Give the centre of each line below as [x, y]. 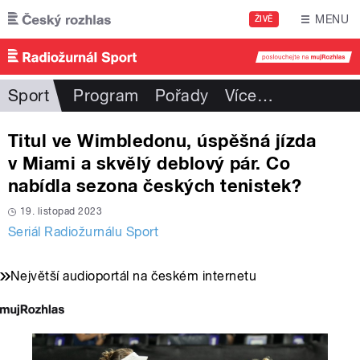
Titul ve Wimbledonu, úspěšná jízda [162, 141]
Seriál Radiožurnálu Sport [83, 232]
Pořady [182, 96]
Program [106, 96]
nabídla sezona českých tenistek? [155, 186]
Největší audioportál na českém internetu [134, 276]
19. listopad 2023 [61, 212]
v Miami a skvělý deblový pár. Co [149, 164]
